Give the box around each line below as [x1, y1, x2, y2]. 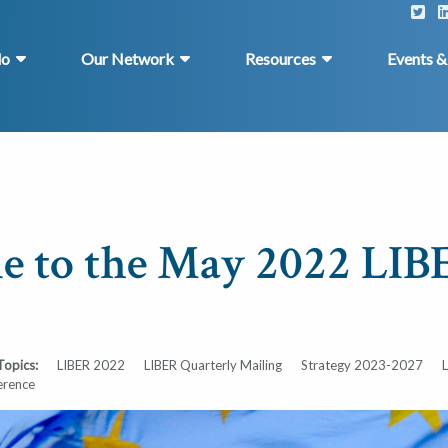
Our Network [80, 49, 174, 69]
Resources [245, 49, 316, 69]
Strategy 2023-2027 [301, 357, 423, 374]
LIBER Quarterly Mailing [144, 357, 282, 374]
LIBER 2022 [57, 357, 125, 374]
